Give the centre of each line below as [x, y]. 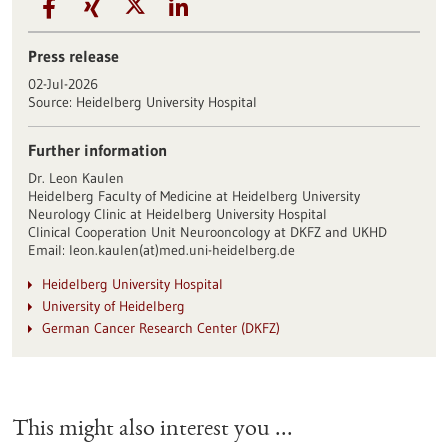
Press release [73, 55]
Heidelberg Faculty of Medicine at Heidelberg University [193, 195]
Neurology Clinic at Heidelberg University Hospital [177, 213]
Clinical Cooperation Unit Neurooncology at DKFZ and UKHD [207, 231]
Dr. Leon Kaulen [75, 177]
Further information [97, 149]
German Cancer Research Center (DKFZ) [160, 327]
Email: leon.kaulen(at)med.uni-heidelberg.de [161, 249]
